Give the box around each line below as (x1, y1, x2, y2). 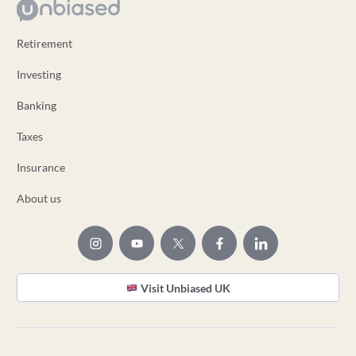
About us (16, 192, 61, 205)
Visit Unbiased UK (140, 281, 230, 295)
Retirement (16, 37, 72, 50)
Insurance (16, 161, 65, 174)
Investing (16, 68, 61, 81)
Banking (16, 99, 56, 112)
